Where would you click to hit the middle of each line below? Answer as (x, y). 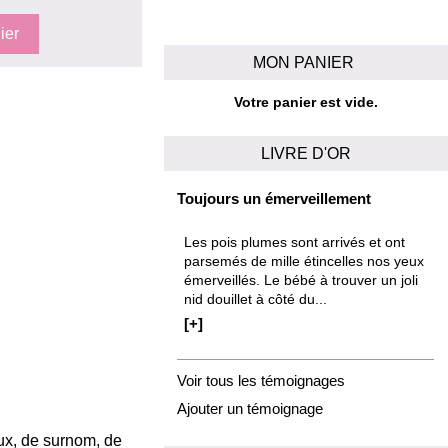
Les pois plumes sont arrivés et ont (294, 243)
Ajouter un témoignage (250, 408)
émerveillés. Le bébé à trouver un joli (301, 281)
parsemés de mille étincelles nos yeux (304, 262)
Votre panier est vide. (305, 103)
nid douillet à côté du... (255, 300)
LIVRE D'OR (305, 153)
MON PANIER (306, 61)
